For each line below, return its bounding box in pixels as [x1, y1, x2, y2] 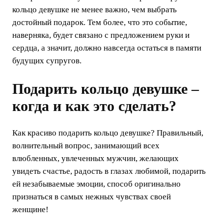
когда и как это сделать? [12, 97, 176, 114]
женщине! [12, 204, 49, 214]
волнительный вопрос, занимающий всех [12, 140, 160, 150]
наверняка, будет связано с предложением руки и [12, 30, 190, 40]
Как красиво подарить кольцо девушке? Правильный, [12, 128, 203, 137]
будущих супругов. [12, 56, 82, 66]
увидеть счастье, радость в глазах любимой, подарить [12, 166, 206, 176]
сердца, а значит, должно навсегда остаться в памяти [12, 43, 201, 53]
